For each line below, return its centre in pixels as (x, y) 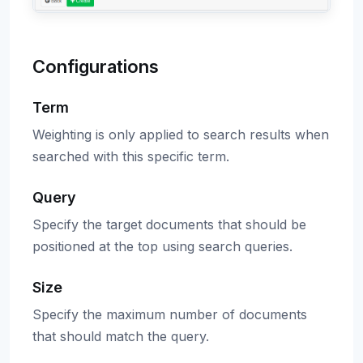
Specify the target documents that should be (169, 225)
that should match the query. (121, 337)
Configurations (96, 67)
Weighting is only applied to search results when (181, 135)
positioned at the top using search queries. (162, 247)
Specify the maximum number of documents (170, 315)
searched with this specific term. (131, 157)
